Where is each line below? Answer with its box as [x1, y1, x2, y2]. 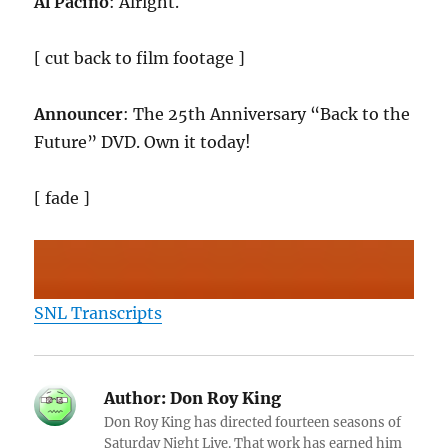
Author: [104, 387, 167, 408]
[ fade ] [34, 188, 91, 209]
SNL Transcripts [34, 302, 163, 323]
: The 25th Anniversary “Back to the [123, 104, 411, 125]
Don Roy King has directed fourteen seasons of [104, 413, 402, 431]
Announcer [34, 104, 124, 125]
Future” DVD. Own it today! [34, 132, 252, 153]
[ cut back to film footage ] [34, 48, 246, 69]
